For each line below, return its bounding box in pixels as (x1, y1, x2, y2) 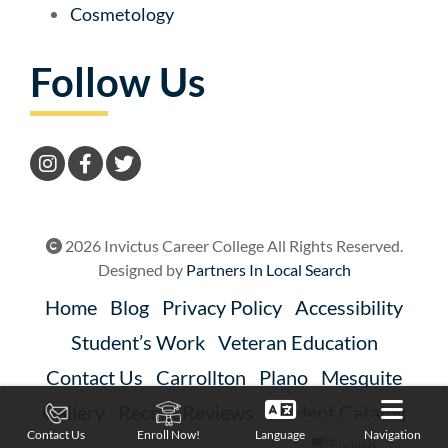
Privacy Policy (162, 295, 282, 320)
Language (255, 426, 305, 442)
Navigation (363, 426, 421, 442)
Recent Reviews (118, 400, 254, 425)
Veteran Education (217, 330, 378, 355)
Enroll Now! (136, 427, 200, 442)
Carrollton (156, 365, 246, 390)
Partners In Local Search (185, 260, 351, 280)
